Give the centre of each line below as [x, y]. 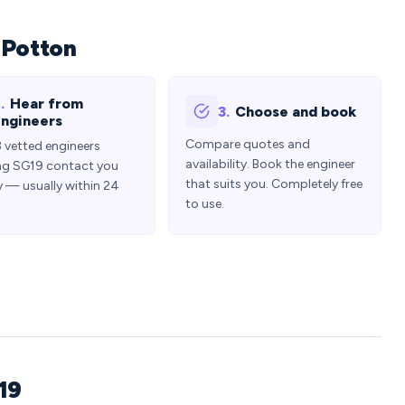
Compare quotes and [248, 144]
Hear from [47, 104]
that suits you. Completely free [274, 184]
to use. [205, 204]
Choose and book [296, 111]
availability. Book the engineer [270, 164]
